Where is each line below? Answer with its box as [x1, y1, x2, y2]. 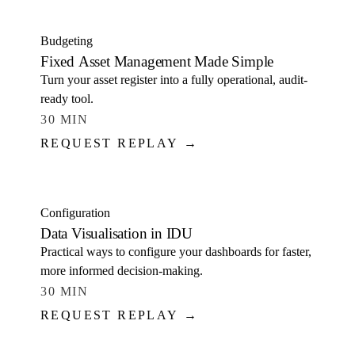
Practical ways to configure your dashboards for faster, [40, 245, 311, 258]
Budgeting [40, 34, 93, 48]
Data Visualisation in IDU [40, 225, 193, 242]
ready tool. [40, 92, 94, 105]
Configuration [40, 206, 110, 219]
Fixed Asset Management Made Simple [40, 53, 274, 70]
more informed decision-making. [40, 264, 203, 277]
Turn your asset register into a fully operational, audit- [40, 73, 307, 86]
